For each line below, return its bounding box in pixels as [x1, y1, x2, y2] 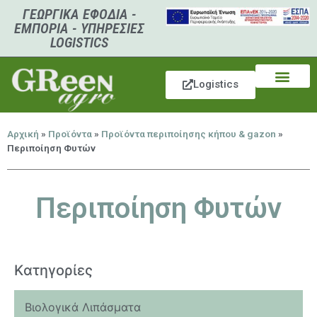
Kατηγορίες [14, 261, 93, 279]
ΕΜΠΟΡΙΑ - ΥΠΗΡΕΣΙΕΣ [14, 20, 144, 37]
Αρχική [7, 127, 39, 139]
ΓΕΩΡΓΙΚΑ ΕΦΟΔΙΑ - [22, 6, 137, 23]
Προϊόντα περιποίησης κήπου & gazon [101, 127, 276, 139]
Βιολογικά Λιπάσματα [25, 299, 141, 314]
